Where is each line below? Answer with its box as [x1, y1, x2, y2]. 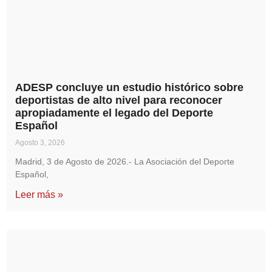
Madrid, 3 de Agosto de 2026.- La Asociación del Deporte [15, 157, 234, 167]
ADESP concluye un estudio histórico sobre [15, 81, 243, 94]
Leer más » [15, 189, 63, 200]
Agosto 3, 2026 [15, 138, 65, 148]
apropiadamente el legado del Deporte [15, 107, 213, 120]
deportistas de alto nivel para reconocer [15, 94, 222, 107]
